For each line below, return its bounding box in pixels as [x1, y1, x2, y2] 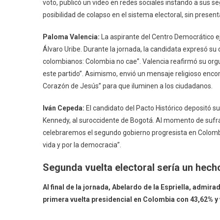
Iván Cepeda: [43, 104, 84, 112]
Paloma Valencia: [43, 32, 100, 41]
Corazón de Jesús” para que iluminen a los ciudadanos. [43, 82, 213, 90]
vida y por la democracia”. [43, 140, 121, 149]
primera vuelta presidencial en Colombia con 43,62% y [43, 195, 218, 203]
